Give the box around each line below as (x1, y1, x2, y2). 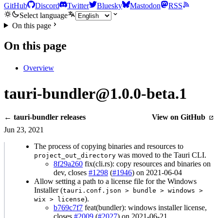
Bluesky (97, 1, 122, 10)
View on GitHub (151, 113, 207, 122)
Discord (35, 1, 59, 10)
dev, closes (54, 168, 89, 177)
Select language (19, 11, 68, 19)
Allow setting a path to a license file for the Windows (34, 177, 197, 186)
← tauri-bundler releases (4, 113, 86, 122)
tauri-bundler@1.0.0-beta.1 (4, 84, 187, 102)
